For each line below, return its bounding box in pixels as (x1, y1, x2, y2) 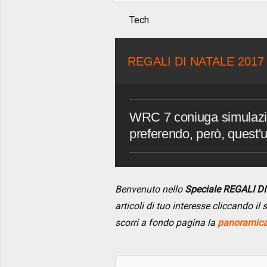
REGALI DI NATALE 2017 (128, 55, 264, 69)
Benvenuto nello (115, 184, 185, 195)
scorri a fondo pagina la (115, 217, 218, 229)
